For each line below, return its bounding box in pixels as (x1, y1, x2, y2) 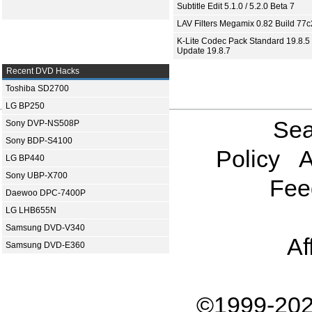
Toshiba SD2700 (6, 84, 69, 94)
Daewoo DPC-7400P (6, 188, 86, 198)
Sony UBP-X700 (6, 171, 68, 181)
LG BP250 (6, 101, 45, 111)
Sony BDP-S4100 (6, 136, 72, 146)
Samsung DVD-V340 (6, 223, 85, 233)
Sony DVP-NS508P (6, 118, 79, 129)
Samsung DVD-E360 (6, 240, 85, 251)
